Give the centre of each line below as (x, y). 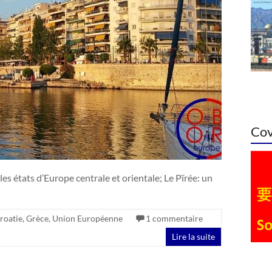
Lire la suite (193, 236)
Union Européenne (87, 218)
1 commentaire (174, 218)
